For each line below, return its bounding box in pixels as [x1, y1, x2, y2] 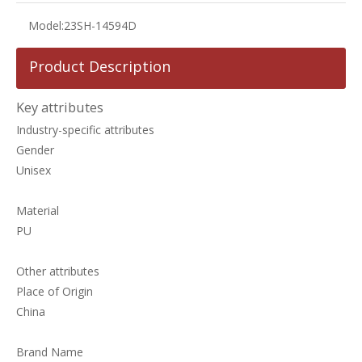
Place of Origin [16, 284, 93, 300]
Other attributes [16, 263, 99, 280]
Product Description [29, 57, 170, 77]
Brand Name [16, 344, 83, 360]
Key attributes [16, 99, 103, 117]
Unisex [16, 162, 51, 179]
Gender [16, 142, 54, 158]
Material [16, 203, 59, 219]
